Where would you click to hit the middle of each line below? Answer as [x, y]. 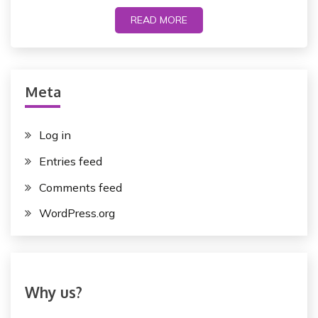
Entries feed [71, 161]
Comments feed [81, 187]
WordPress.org [77, 213]
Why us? [54, 293]
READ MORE [159, 20]
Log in [55, 135]
